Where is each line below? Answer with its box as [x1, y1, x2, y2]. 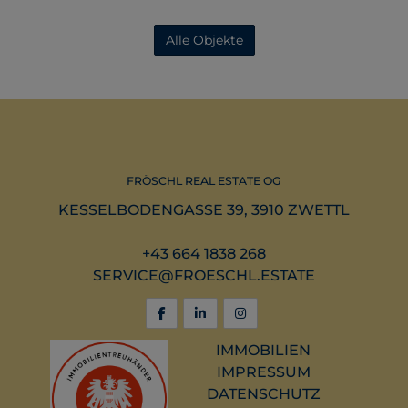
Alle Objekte [165, 32, 243, 48]
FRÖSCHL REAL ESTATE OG [127, 174, 281, 188]
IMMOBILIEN [216, 342, 311, 360]
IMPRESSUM [216, 363, 311, 382]
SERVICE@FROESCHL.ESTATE [93, 267, 315, 284]
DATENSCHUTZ [206, 385, 321, 403]
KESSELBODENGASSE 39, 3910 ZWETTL [58, 201, 350, 219]
